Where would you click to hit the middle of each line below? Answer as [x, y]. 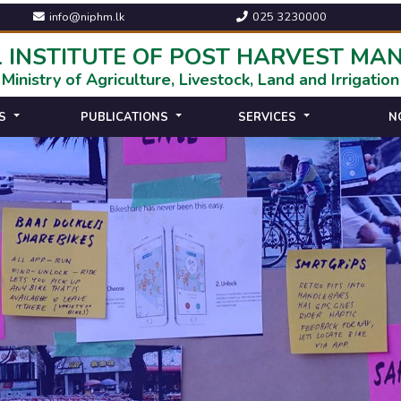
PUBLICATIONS [124, 117]
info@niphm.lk [87, 17]
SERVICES [267, 117]
